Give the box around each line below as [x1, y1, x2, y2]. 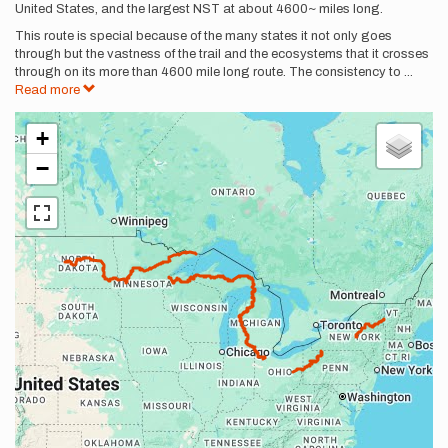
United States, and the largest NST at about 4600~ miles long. [15, 2, 386, 16]
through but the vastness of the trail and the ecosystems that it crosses [15, 47, 429, 61]
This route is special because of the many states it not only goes [15, 29, 392, 43]
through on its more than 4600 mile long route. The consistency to [15, 65, 401, 79]
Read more [15, 83, 83, 97]
